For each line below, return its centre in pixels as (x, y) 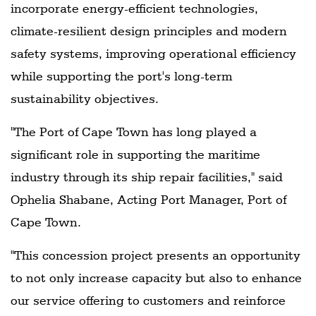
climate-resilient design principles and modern (149, 30)
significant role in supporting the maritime (135, 154)
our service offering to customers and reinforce (148, 300)
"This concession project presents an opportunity (156, 255)
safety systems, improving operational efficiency (153, 53)
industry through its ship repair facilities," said (147, 176)
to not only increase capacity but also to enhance (156, 277)
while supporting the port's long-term (121, 75)
